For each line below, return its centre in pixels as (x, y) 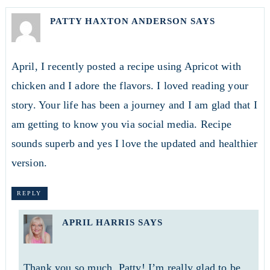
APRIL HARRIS (98, 223)
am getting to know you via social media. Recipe (121, 124)
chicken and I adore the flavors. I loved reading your (130, 85)
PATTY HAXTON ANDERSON (118, 21)
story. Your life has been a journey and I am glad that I (134, 105)
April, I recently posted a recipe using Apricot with (126, 66)
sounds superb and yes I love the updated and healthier (134, 143)
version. (29, 162)
